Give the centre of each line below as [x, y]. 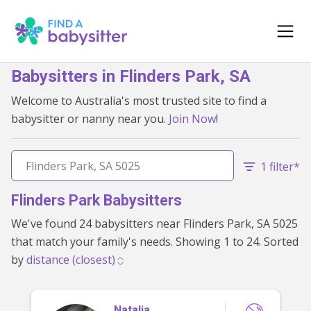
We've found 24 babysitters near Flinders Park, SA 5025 [97, 224]
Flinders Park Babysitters [96, 200]
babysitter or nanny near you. [90, 119]
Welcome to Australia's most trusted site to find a [139, 101]
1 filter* [280, 167]
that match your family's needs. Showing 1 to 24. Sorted [93, 242]
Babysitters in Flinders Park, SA [131, 76]
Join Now [192, 119]
